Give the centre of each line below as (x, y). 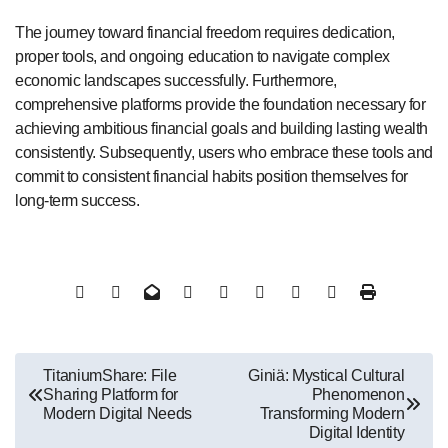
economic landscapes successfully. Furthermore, (176, 80)
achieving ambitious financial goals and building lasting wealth (221, 128)
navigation (74, 404)
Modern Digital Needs (118, 414)
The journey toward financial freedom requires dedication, (205, 32)
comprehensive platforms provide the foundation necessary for (220, 104)
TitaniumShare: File (110, 376)
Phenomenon (358, 395)
